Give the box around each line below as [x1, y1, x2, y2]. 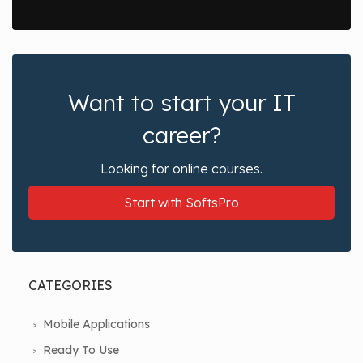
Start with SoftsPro [124, 194, 239, 211]
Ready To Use [43, 343, 119, 358]
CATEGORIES [28, 277, 113, 294]
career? [142, 121, 221, 150]
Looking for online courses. [100, 160, 263, 177]
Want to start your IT [67, 88, 296, 117]
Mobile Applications [43, 317, 150, 332]
